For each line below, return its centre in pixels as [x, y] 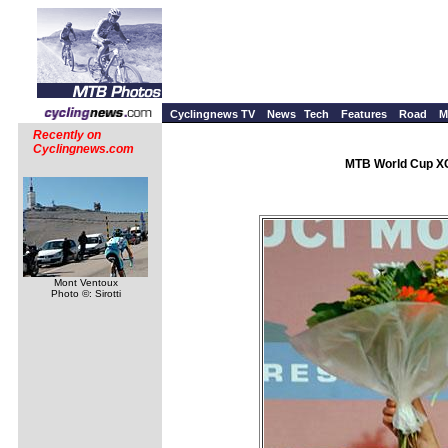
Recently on [67, 135]
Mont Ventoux [85, 282]
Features [364, 114]
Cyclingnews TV [212, 114]
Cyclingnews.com [83, 149]
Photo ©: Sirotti [85, 293]
